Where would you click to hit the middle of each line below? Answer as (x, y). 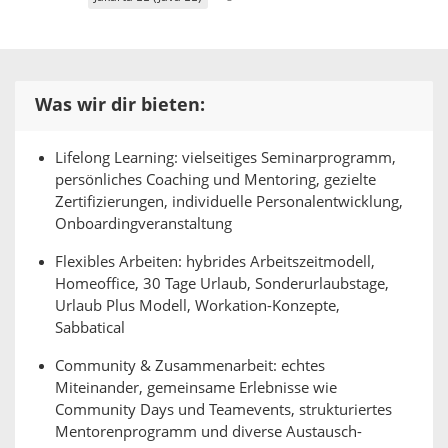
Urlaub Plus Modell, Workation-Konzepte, (197, 306)
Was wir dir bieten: (120, 105)
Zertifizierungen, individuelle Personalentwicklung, (229, 202)
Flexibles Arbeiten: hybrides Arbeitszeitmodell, (215, 262)
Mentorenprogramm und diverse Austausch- (208, 432)
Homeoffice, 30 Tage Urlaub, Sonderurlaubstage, (222, 284)
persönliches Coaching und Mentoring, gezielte (215, 180)
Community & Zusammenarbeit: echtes (190, 366)
